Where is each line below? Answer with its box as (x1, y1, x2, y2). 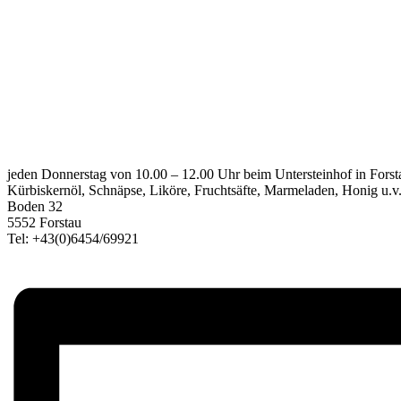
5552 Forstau (7, 215, 81, 231)
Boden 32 (7, 199, 63, 215)
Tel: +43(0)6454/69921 (7, 231, 139, 247)
